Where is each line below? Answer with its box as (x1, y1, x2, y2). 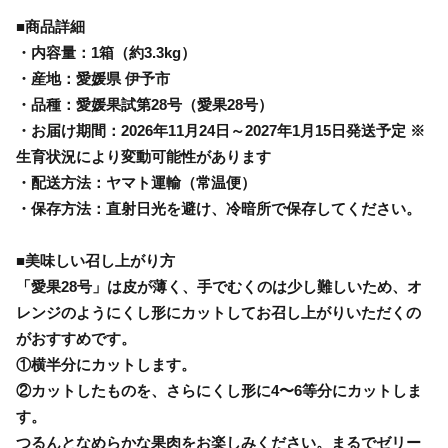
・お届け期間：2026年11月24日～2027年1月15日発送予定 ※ (16, 121, 425, 139)
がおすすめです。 (16, 329, 136, 347)
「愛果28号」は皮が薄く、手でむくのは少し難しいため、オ (16, 277, 422, 295)
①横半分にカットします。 (16, 355, 196, 373)
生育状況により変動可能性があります (16, 147, 271, 165)
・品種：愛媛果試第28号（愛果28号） (16, 95, 273, 113)
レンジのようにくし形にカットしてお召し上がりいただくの (16, 303, 421, 321)
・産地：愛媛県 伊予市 (16, 69, 170, 87)
